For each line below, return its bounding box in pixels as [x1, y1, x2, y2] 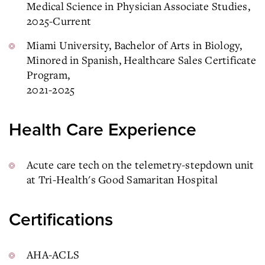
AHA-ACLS [27, 247, 79, 261]
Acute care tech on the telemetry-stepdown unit [27, 157, 254, 172]
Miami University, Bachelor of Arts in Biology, [27, 37, 243, 52]
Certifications [9, 208, 113, 231]
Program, [27, 67, 70, 82]
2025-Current [27, 13, 91, 28]
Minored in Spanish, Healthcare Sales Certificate [27, 52, 256, 67]
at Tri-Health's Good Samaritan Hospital [27, 172, 218, 186]
